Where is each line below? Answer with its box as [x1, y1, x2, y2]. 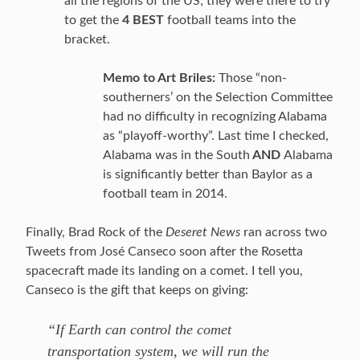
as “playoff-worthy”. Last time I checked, [103, 129, 329, 142]
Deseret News [166, 226, 240, 239]
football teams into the [164, 14, 296, 27]
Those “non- [215, 72, 287, 84]
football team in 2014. [103, 187, 227, 200]
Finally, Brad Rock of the [26, 226, 166, 239]
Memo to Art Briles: [103, 72, 215, 84]
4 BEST [122, 14, 164, 27]
